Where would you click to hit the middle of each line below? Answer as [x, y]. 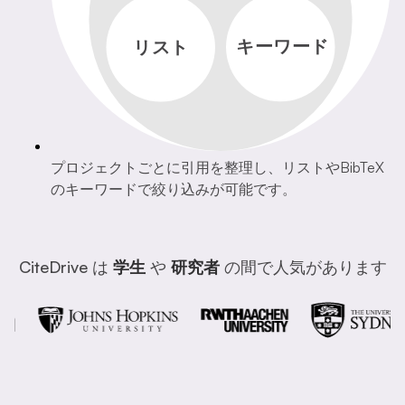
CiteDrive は [66, 267]
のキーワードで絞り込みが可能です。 [174, 189]
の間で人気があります [303, 267]
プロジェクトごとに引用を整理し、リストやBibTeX [217, 168]
